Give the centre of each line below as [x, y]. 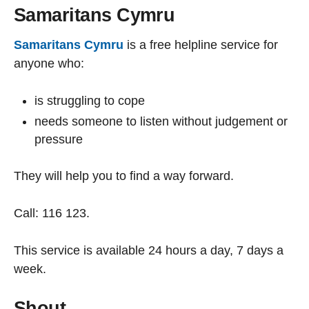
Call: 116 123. [52, 213]
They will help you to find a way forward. [124, 176]
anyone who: [49, 63]
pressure [59, 140]
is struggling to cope [90, 100]
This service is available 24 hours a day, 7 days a [149, 251]
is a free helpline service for [201, 44]
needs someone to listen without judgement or [161, 122]
